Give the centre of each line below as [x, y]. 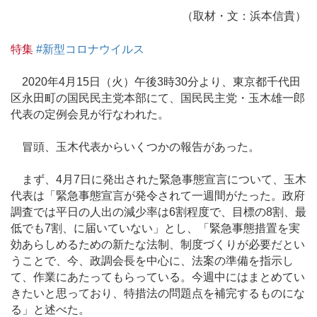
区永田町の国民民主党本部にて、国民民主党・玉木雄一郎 [158, 98]
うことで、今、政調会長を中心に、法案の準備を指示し [152, 261]
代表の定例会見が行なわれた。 [90, 114]
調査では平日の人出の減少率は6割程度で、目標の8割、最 [158, 212]
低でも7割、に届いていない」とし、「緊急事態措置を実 [155, 229]
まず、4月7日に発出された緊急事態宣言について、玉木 [158, 180]
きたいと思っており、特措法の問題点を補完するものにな [158, 294]
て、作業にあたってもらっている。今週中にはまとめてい [158, 277]
